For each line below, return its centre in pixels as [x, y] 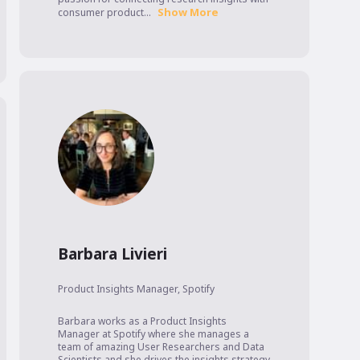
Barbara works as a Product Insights [142, 321]
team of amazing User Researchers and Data [161, 347]
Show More [188, 12]
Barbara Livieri [112, 254]
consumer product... [104, 13]
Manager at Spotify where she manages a [153, 334]
